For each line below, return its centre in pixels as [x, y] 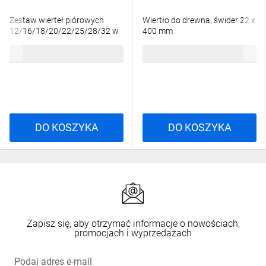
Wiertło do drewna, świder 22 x [199, 20]
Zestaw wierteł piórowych [57, 20]
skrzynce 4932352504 [50, 42]
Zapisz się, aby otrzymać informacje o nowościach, [133, 224]
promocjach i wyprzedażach [133, 233]
